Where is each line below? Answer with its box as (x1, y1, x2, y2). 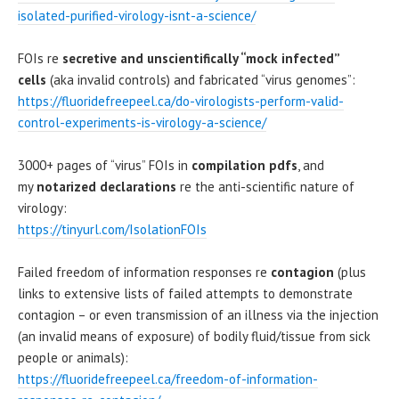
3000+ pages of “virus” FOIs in (18, 156, 191, 174)
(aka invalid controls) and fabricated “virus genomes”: (46, 70, 355, 88)
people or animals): (18, 348, 128, 366)
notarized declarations (37, 177, 176, 195)
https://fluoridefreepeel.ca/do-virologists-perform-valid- (18, 92, 344, 110)
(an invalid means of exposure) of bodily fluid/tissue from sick (18, 327, 370, 345)
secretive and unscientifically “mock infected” (62, 49, 339, 67)
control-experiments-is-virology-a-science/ (18, 113, 266, 131)
